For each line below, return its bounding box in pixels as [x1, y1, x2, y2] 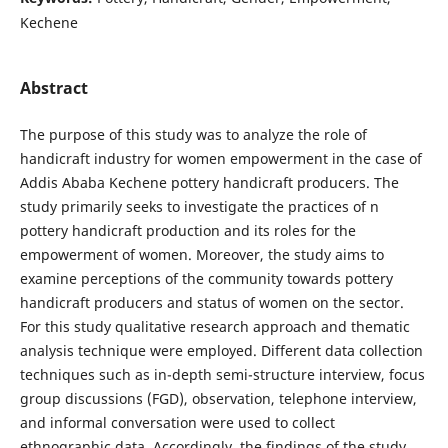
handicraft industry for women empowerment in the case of [19, 148, 422, 168]
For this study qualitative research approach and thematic [19, 316, 410, 336]
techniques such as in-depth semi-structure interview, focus [19, 364, 425, 384]
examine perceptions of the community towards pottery [19, 268, 393, 288]
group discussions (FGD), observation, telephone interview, [19, 388, 417, 408]
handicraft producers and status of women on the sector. [19, 292, 404, 312]
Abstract [19, 76, 88, 99]
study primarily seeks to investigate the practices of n [19, 196, 379, 216]
